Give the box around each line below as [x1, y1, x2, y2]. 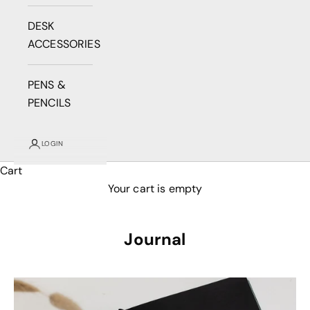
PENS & [28, 77, 66, 92]
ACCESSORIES [28, 36, 100, 51]
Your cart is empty [107, 181, 203, 196]
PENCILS [28, 95, 71, 110]
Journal [124, 228, 186, 250]
